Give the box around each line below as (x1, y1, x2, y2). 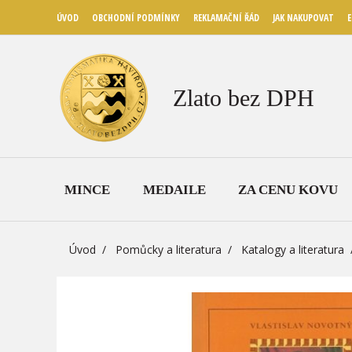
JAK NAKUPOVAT (273, 11, 334, 24)
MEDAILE (142, 181, 206, 197)
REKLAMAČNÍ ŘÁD (193, 11, 259, 24)
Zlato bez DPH (173, 84, 314, 111)
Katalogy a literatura (241, 242, 344, 257)
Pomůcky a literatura (115, 242, 222, 257)
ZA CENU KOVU (238, 181, 338, 197)
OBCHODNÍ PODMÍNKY (92, 11, 180, 24)
